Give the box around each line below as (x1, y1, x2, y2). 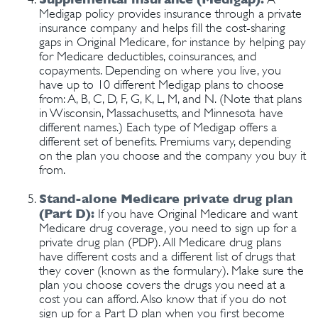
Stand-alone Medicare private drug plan (39, 191, 292, 206)
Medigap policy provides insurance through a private (39, 6, 302, 21)
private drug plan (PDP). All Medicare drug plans (39, 235, 281, 249)
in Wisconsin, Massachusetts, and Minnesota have (39, 106, 283, 120)
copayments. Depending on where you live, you (39, 63, 281, 77)
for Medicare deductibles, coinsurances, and (39, 49, 256, 63)
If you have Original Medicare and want (94, 207, 297, 221)
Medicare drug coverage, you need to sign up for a (39, 221, 297, 235)
